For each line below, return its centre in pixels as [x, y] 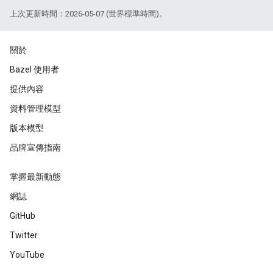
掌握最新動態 [35, 177]
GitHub [23, 216]
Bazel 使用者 [34, 69]
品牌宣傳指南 [35, 147]
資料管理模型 [35, 108]
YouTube [27, 255]
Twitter [24, 235]
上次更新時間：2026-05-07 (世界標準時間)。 [88, 14]
